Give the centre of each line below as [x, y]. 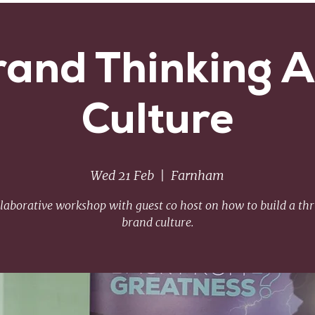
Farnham [198, 175]
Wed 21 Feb [122, 175]
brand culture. [157, 222]
